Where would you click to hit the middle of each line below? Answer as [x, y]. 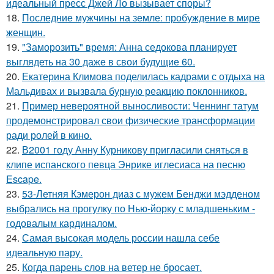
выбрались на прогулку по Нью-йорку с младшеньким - [131, 208]
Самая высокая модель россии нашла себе [121, 237]
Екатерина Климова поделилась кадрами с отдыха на [143, 76]
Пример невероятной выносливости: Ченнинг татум [140, 105]
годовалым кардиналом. [61, 223]
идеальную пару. [44, 252]
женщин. [26, 32]
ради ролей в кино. [49, 135]
